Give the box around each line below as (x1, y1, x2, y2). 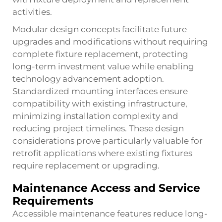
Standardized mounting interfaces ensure (12, 86, 188, 96)
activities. (12, 7, 52, 17)
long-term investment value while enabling (12, 61, 194, 71)
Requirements (12, 194, 94, 208)
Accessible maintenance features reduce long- (12, 209, 208, 219)
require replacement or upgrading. (12, 161, 160, 170)
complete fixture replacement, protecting (12, 49, 188, 59)
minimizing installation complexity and (12, 111, 178, 121)
